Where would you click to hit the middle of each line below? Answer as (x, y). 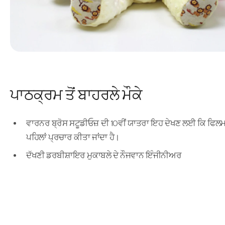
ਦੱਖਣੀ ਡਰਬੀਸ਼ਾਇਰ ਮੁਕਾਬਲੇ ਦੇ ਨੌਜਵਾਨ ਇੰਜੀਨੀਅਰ (104, 156)
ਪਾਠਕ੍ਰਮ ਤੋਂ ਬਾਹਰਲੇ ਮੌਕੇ (76, 95)
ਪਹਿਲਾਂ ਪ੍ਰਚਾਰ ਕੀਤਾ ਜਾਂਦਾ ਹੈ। (73, 138)
